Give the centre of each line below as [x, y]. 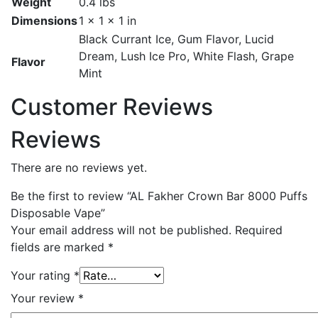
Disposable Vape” [58, 213]
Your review [44, 298]
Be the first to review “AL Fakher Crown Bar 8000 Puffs [159, 196]
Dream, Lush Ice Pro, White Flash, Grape [186, 56]
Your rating [42, 276]
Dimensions [44, 21]
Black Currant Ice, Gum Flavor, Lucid [176, 39]
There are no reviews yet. [79, 168]
